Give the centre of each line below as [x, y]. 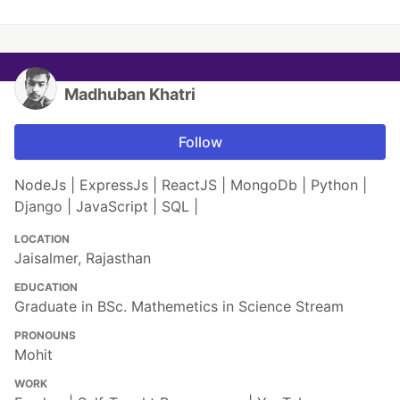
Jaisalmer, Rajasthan [83, 258]
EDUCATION [46, 287]
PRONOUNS [45, 336]
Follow [200, 142]
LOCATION [42, 239]
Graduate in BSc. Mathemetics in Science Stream [179, 307]
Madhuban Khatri [130, 95]
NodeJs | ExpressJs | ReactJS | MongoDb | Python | [191, 185]
